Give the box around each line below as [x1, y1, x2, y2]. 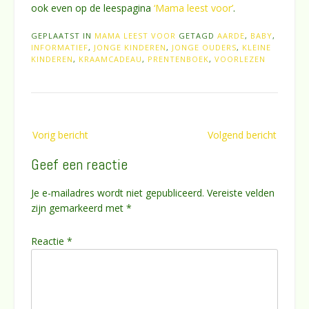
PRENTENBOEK [148, 53, 209, 64]
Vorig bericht [32, 128, 88, 141]
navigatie [30, 135, 70, 149]
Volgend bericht [208, 128, 277, 141]
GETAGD [179, 30, 217, 41]
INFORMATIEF [31, 41, 88, 52]
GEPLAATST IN [31, 30, 94, 41]
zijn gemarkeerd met [31, 201, 126, 215]
